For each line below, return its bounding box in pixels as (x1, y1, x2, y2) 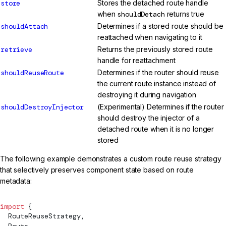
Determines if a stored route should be (97, 22, 223, 31)
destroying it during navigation (97, 90, 196, 99)
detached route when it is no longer (97, 125, 214, 134)
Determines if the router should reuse (97, 68, 219, 77)
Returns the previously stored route (97, 45, 213, 54)
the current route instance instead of (97, 79, 216, 88)
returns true (164, 10, 204, 19)
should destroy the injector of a (97, 114, 200, 123)
